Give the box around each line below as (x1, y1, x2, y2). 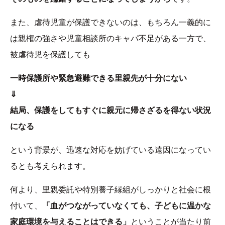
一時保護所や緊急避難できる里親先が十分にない (10, 74, 187, 83)
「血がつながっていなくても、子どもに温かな (42, 201, 211, 210)
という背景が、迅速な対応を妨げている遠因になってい (10, 146, 211, 155)
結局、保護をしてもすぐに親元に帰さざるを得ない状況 (10, 106, 211, 115)
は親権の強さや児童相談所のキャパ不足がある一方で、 (10, 34, 211, 43)
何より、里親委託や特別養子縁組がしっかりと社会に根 (10, 185, 211, 194)
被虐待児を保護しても (10, 50, 90, 59)
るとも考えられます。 (10, 162, 90, 171)
